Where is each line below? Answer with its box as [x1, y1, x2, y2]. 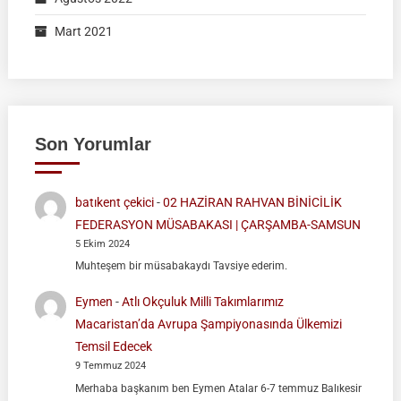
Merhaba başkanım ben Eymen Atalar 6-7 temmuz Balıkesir [75, 381, 363, 395]
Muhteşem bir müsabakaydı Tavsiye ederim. [75, 260, 288, 273]
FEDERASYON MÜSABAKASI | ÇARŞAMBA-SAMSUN [75, 217, 362, 232]
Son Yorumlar [34, 133, 151, 154]
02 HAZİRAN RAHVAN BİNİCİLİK [163, 194, 343, 209]
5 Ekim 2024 [75, 237, 131, 250]
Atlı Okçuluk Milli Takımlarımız [122, 294, 285, 310]
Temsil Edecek [75, 339, 153, 354]
